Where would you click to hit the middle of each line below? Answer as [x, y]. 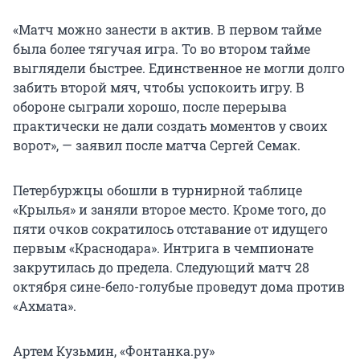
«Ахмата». [45, 306]
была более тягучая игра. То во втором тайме [162, 49]
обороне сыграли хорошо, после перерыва [150, 107]
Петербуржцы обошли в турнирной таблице [157, 190]
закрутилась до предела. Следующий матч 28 [161, 268]
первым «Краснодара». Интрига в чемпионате [163, 248]
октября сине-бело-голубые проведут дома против [179, 287]
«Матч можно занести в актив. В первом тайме [167, 30]
